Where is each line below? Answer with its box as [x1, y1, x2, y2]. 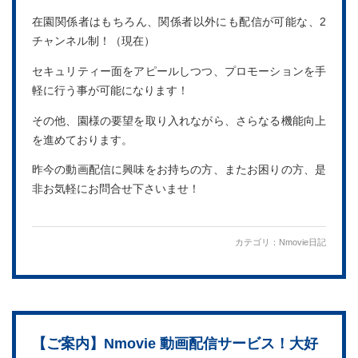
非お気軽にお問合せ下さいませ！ [32, 183, 200, 196]
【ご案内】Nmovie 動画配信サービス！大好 [32, 335, 318, 352]
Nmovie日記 [279, 237, 326, 247]
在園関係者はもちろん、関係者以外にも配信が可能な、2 [32, 16, 326, 29]
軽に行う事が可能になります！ [32, 85, 189, 97]
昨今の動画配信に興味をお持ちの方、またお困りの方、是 [32, 164, 326, 177]
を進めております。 [32, 133, 133, 146]
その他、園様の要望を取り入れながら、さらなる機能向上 [32, 114, 326, 127]
